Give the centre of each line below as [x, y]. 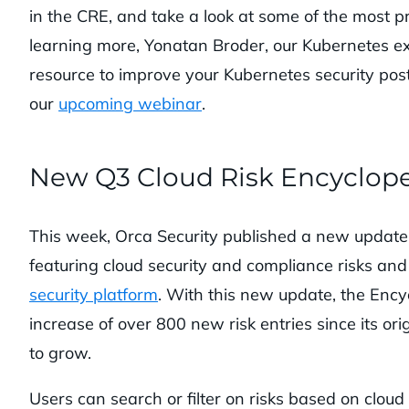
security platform [94, 294]
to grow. [60, 352]
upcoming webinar [130, 103]
